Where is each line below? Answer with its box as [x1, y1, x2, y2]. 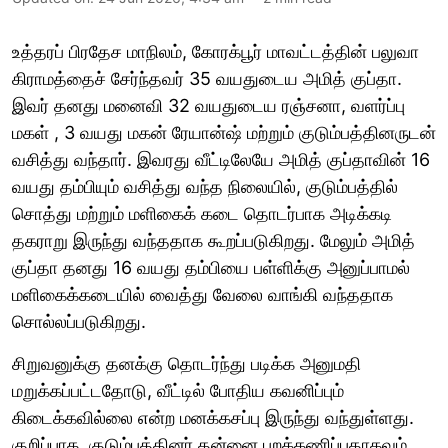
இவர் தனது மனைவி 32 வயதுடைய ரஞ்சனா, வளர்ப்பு [12, 94, 405, 116]
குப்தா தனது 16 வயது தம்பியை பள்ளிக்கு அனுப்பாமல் [12, 256, 410, 278]
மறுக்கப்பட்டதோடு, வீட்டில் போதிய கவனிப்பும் [12, 379, 344, 401]
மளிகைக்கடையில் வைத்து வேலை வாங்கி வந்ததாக [12, 283, 393, 305]
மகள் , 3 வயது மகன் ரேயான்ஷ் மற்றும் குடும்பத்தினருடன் [12, 121, 436, 143]
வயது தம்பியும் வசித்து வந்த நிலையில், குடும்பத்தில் [12, 175, 398, 197]
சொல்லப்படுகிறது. [12, 310, 146, 332]
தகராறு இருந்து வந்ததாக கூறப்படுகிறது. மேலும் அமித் [12, 229, 415, 251]
